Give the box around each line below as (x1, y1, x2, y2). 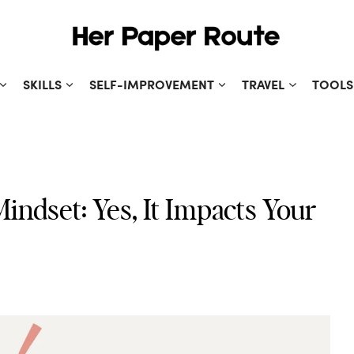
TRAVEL (242, 74, 285, 92)
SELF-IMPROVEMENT (88, 74, 214, 92)
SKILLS (22, 74, 62, 92)
